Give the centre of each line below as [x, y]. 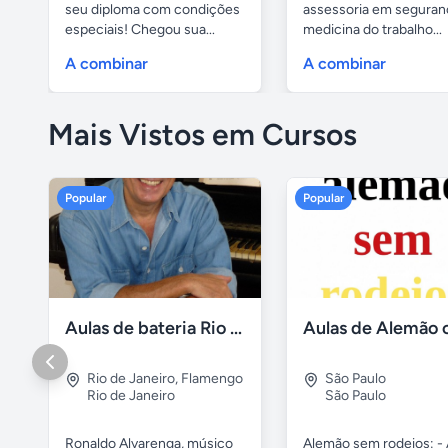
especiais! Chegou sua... [140, 30]
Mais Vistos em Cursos [202, 135]
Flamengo [212, 378]
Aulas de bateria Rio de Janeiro [236, 327]
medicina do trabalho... [372, 30]
